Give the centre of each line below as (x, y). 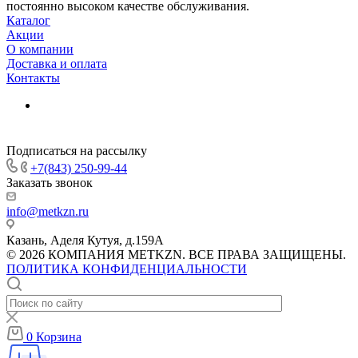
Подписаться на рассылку (77, 150)
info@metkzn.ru (48, 211)
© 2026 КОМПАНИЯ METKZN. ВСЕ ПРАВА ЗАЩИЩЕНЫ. (176, 254)
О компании (40, 49)
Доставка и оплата (57, 63)
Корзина (59, 336)
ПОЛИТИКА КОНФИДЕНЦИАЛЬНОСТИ (127, 268)
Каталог (28, 20)
